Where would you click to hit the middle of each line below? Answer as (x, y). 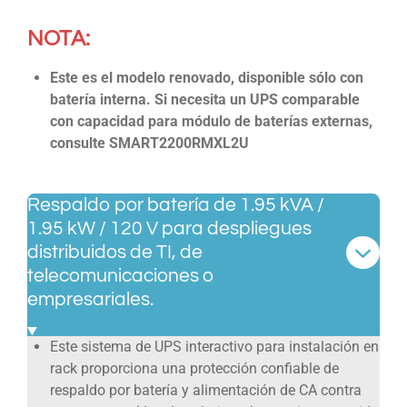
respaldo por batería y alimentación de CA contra (205, 391)
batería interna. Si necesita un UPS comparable (204, 100)
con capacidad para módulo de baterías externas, (211, 122)
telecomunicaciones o (121, 275)
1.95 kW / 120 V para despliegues (169, 228)
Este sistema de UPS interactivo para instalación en (214, 347)
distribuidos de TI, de (115, 252)
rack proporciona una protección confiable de (194, 369)
